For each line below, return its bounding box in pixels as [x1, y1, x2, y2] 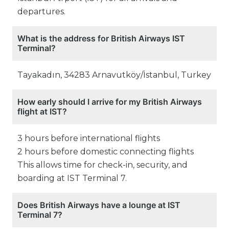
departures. [17, 7, 65, 17]
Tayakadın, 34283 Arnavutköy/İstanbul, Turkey [17, 70, 211, 80]
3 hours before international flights [17, 133, 160, 144]
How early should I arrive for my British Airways [17, 97, 202, 107]
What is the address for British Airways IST [17, 33, 185, 44]
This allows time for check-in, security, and [17, 160, 188, 170]
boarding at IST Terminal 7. [17, 173, 127, 184]
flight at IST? [17, 106, 67, 117]
